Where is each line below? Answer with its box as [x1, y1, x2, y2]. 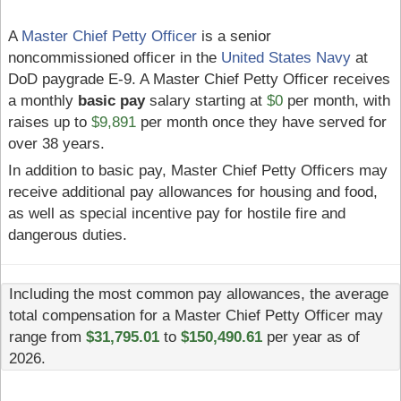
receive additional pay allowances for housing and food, [7, 183, 378, 201]
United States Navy [220, 49, 351, 67]
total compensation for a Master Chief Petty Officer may [8, 307, 383, 325]
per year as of [261, 328, 360, 346]
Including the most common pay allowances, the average [8, 286, 388, 303]
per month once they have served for [135, 114, 387, 132]
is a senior [196, 28, 271, 46]
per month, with [282, 92, 390, 110]
